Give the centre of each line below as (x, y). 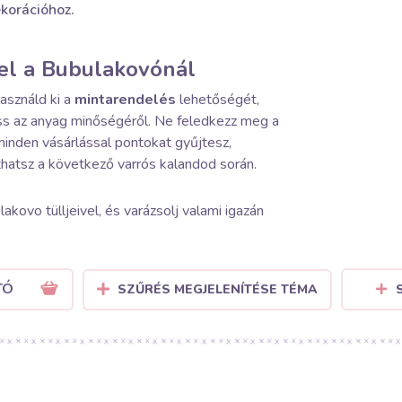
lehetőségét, (218, 100)
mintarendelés (125, 100)
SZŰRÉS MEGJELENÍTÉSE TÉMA (217, 289)
